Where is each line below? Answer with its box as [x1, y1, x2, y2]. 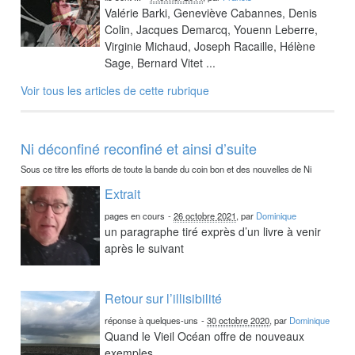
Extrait [105, 184, 141, 203]
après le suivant [105, 239, 185, 256]
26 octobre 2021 [174, 208, 237, 222]
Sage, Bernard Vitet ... [105, 54, 216, 71]
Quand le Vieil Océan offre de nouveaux [105, 327, 305, 344]
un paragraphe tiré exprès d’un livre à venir [105, 223, 322, 239]
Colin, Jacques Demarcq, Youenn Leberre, [105, 21, 319, 37]
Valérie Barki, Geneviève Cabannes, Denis [105, 4, 318, 21]
